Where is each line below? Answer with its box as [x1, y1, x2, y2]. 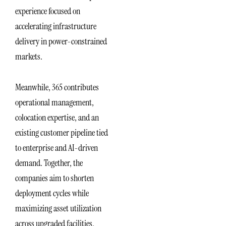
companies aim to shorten [15, 172, 94, 185]
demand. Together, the [15, 157, 83, 169]
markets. [15, 50, 44, 63]
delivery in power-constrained [15, 35, 107, 47]
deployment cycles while [15, 187, 89, 200]
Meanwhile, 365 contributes [15, 81, 99, 94]
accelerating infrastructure [15, 20, 96, 32]
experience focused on [15, 5, 80, 17]
